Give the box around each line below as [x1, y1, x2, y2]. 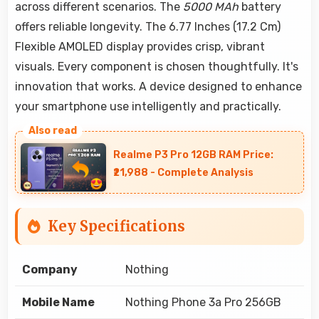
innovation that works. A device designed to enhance [15, 80, 302, 94]
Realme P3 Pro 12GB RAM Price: [113, 149, 273, 162]
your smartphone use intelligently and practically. [15, 100, 281, 114]
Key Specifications [48, 216, 185, 235]
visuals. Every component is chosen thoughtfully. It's [15, 60, 298, 74]
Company [22, 262, 78, 276]
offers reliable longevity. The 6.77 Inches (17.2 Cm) [15, 20, 281, 34]
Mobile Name [22, 295, 95, 309]
